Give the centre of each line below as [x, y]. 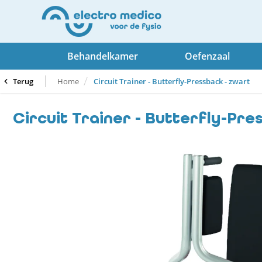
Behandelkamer [103, 56]
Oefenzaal [207, 56]
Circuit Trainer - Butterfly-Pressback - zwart [172, 81]
